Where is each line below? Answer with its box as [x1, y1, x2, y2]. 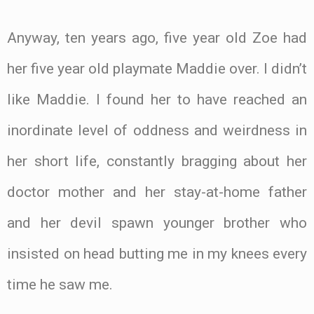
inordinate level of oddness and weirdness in [7, 121, 307, 139]
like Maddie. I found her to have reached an [7, 90, 307, 108]
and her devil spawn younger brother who [7, 214, 307, 231]
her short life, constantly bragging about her [7, 152, 307, 170]
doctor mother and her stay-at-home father [7, 183, 307, 200]
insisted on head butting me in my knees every [7, 245, 307, 262]
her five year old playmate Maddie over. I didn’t [7, 60, 307, 77]
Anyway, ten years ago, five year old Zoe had [7, 29, 307, 46]
